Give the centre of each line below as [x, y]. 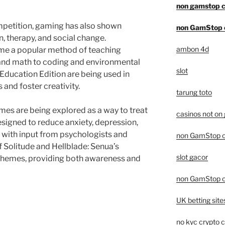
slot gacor [192, 157]
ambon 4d [192, 49]
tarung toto [194, 92]
